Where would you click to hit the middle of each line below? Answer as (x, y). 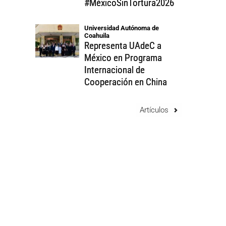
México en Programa (123, 58)
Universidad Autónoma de (122, 28)
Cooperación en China (126, 82)
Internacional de (115, 70)
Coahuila (97, 36)
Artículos (154, 110)
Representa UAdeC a (123, 46)
